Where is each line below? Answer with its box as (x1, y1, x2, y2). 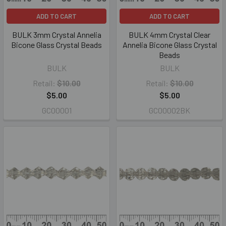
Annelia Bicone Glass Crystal (122, 40, 217, 49)
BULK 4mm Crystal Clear (129, 30, 210, 39)
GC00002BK (149, 105, 190, 115)
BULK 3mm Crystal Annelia (12, 30, 101, 39)
